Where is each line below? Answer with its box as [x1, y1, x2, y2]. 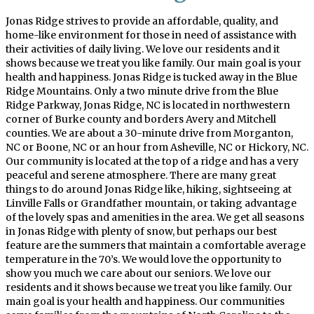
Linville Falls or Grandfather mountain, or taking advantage [6, 197, 296, 210]
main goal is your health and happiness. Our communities [6, 295, 285, 308]
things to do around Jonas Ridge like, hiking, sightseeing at [6, 183, 292, 196]
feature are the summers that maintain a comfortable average [6, 239, 306, 252]
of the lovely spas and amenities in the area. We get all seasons [6, 211, 304, 224]
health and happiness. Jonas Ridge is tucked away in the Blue [6, 71, 297, 84]
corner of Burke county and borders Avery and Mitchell [6, 113, 276, 126]
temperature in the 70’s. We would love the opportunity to [6, 253, 282, 266]
